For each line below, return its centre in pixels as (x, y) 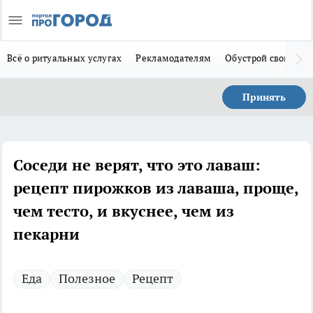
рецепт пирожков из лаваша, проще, (156, 188)
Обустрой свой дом (267, 58)
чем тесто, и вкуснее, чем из (124, 211)
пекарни (46, 234)
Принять (264, 97)
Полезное (87, 278)
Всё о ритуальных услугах (65, 58)
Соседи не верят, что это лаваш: (137, 165)
